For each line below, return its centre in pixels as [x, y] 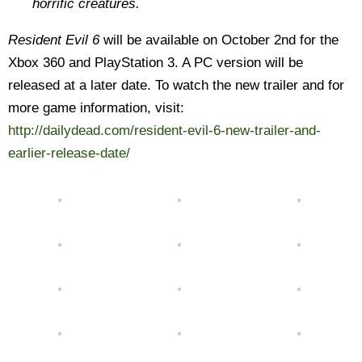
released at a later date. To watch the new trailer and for [176, 85]
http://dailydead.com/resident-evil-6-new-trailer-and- [164, 130]
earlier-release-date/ [69, 153]
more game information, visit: [96, 108]
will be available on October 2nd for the [219, 40]
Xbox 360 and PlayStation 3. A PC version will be [156, 63]
